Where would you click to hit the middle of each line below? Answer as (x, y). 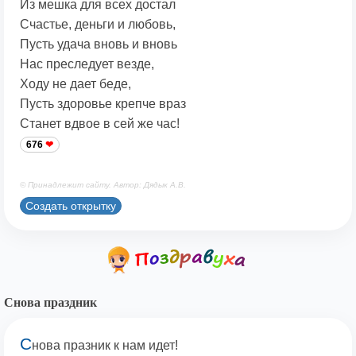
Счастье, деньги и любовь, (98, 25)
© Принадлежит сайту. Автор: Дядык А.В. (103, 185)
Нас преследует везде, (87, 64)
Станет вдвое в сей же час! (100, 124)
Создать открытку (71, 205)
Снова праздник (50, 303)
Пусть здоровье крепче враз (103, 104)
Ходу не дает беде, (75, 84)
